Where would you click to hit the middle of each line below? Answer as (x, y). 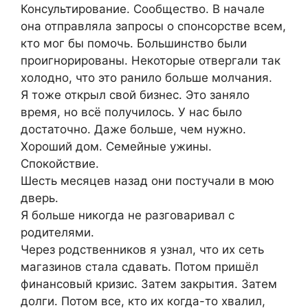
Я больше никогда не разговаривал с (128, 216)
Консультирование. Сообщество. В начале (143, 9)
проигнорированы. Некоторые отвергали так (151, 61)
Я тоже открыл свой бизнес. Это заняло (135, 95)
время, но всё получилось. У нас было (131, 112)
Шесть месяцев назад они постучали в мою (147, 181)
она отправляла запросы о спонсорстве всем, (153, 26)
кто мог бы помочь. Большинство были (134, 44)
